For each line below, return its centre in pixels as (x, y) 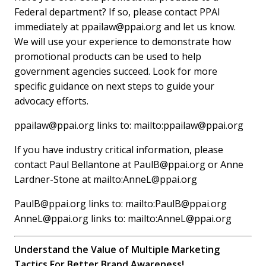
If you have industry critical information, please (119, 149)
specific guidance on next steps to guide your (115, 86)
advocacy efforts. (52, 101)
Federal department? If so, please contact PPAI (118, 12)
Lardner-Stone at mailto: (69, 179)
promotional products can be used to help (108, 56)
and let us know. (199, 26)
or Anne (225, 164)
